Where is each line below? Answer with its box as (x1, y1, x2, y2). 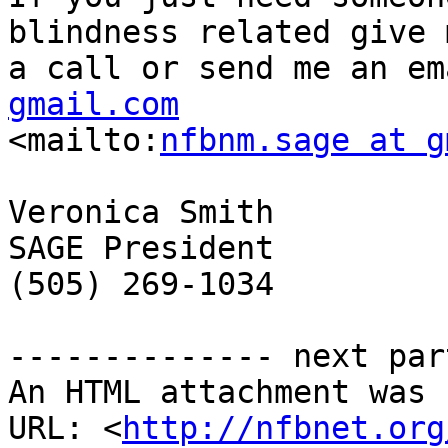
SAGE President (8, 230, 274, 267)
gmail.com (8, 86, 179, 123)
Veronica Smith (8, 194, 274, 231)
